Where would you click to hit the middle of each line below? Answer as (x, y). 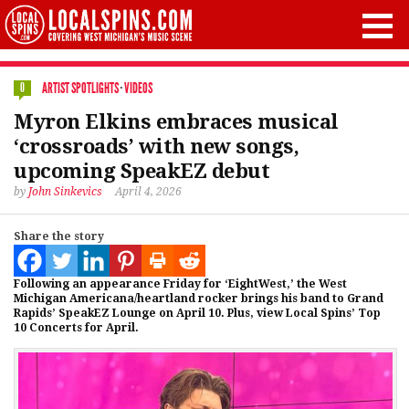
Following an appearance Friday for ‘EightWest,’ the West (180, 284)
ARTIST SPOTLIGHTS (80, 88)
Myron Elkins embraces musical (176, 122)
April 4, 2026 (148, 192)
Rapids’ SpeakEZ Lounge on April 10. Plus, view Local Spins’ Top (197, 313)
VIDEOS (138, 88)
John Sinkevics (65, 192)
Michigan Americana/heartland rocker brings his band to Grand (199, 299)
